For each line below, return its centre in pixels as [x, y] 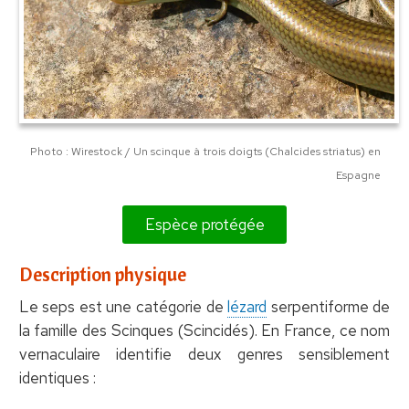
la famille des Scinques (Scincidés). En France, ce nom [204, 330]
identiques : [57, 378]
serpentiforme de [329, 306]
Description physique [102, 273]
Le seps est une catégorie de [123, 306]
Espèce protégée [204, 224]
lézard [247, 306]
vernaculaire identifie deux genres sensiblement [204, 354]
